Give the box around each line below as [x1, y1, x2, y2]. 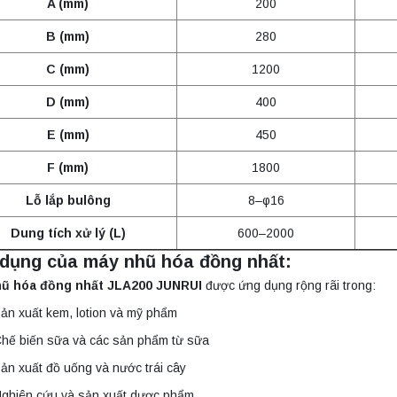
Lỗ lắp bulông [25, 193, 111, 208]
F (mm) [47, 160, 90, 175]
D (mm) [46, 95, 90, 110]
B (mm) [46, 29, 90, 44]
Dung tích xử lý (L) [10, 226, 126, 241]
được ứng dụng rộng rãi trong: [202, 278, 377, 293]
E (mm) [46, 128, 90, 143]
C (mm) [46, 62, 90, 77]
